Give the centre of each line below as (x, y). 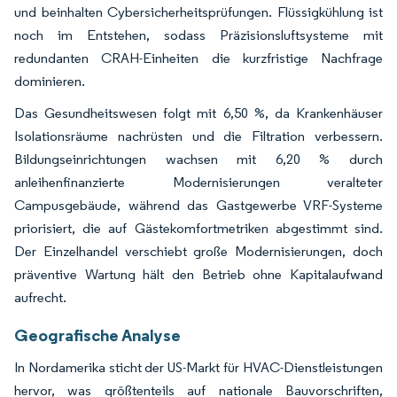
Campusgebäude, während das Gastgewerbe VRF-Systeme (198, 205)
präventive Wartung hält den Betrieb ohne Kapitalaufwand (198, 274)
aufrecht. (40, 297)
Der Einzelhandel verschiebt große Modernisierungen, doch (198, 251)
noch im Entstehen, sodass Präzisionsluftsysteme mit (198, 35)
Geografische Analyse (97, 335)
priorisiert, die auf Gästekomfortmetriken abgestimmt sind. (198, 228)
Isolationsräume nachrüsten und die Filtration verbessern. (198, 136)
